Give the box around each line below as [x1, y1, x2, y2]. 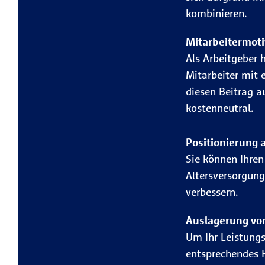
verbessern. [185, 185, 238, 199]
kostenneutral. [185, 101, 254, 115]
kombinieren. [185, 7, 247, 20]
